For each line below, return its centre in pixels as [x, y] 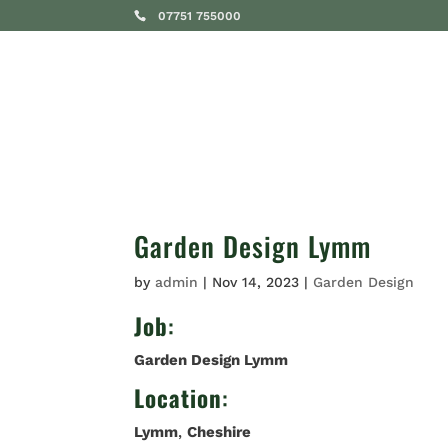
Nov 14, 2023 [256, 282]
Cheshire [219, 432]
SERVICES [359, 102]
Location [178, 398]
